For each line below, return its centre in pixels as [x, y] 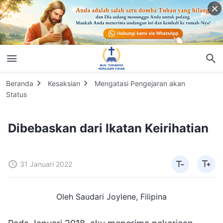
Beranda [20, 83]
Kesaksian [64, 83]
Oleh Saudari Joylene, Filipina [111, 196]
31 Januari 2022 [46, 164]
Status [16, 94]
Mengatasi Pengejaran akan [140, 83]
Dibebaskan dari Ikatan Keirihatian [108, 128]
